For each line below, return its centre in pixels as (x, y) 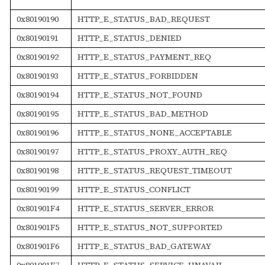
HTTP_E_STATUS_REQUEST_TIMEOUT (154, 170)
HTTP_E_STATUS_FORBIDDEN (138, 75)
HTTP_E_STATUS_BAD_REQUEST (143, 19)
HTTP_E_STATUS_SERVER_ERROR (145, 208)
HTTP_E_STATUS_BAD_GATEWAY (144, 246)
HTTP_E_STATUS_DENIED (129, 38)
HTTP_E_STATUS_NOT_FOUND (140, 94)
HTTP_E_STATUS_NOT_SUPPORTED (150, 227)
